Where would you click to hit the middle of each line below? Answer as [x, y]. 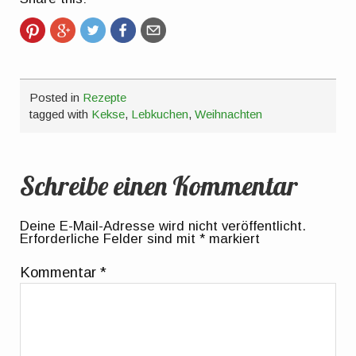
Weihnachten [229, 114]
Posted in [56, 98]
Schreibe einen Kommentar [159, 185]
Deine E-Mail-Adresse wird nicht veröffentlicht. [163, 226]
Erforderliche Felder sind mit [110, 238]
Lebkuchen [160, 114]
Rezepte [105, 98]
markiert [233, 238]
